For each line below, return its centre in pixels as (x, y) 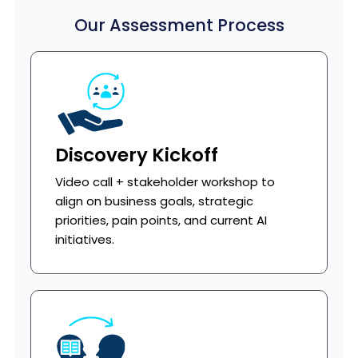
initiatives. (84, 239)
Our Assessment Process (179, 25)
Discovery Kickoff (136, 155)
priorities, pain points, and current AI (161, 220)
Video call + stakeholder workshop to (165, 182)
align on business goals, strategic (154, 201)
